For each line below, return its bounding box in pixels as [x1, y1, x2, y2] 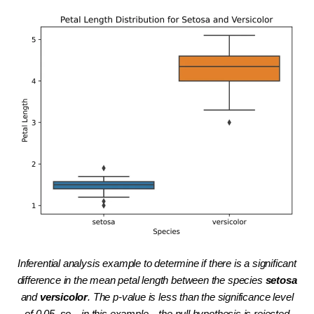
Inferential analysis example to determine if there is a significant [18, 258, 296, 270]
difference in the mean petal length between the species [17, 275, 266, 287]
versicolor [39, 292, 88, 303]
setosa [265, 275, 297, 287]
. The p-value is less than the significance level [88, 292, 294, 303]
